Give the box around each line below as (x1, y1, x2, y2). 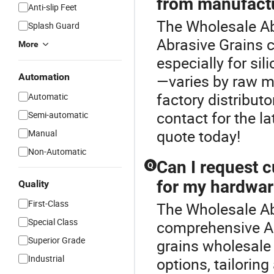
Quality (18, 178, 49, 190)
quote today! (157, 126, 240, 146)
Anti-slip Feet (28, 1, 77, 13)
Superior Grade (28, 234, 85, 246)
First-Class (28, 198, 68, 209)
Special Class (28, 216, 78, 228)
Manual (28, 127, 57, 139)
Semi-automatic (28, 109, 88, 120)
